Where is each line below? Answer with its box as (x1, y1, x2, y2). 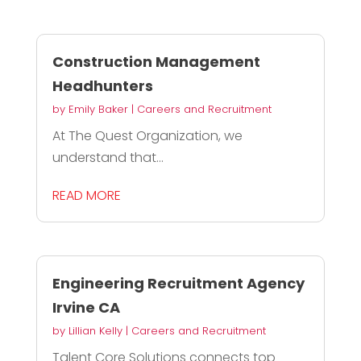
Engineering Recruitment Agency (52, 272, 305, 293)
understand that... (52, 147, 164, 167)
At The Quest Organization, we (52, 126, 243, 145)
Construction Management (52, 51, 260, 72)
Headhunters (52, 75, 153, 96)
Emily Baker (68, 101, 128, 117)
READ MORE (52, 185, 121, 205)
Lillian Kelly (68, 322, 122, 338)
